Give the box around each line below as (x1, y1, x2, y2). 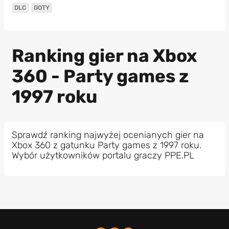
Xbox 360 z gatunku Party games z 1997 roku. (11, 139, 201, 151)
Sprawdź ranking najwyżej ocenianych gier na (11, 129, 204, 141)
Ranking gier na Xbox (11, 45, 197, 67)
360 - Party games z (11, 65, 189, 87)
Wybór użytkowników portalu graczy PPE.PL (11, 149, 194, 161)
